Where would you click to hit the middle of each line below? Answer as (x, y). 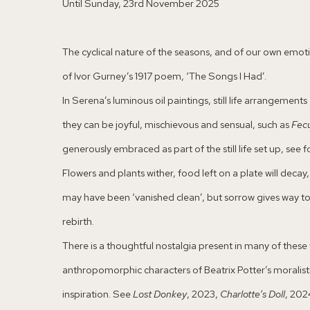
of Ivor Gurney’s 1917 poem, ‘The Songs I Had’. (164, 76)
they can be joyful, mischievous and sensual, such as (177, 125)
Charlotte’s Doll (253, 294)
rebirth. (78, 221)
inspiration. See (98, 294)
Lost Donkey (160, 294)
